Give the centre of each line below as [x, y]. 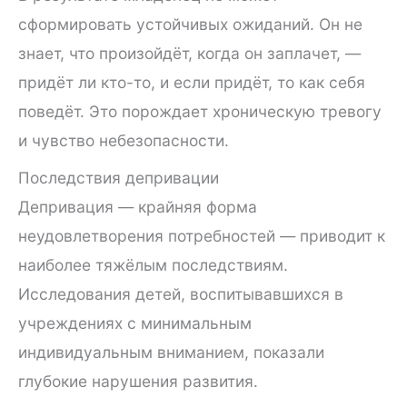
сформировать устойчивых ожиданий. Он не [190, 25]
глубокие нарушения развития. [138, 381]
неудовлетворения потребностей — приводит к [202, 235]
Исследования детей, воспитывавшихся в [181, 293]
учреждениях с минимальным [135, 323]
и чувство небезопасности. [124, 141]
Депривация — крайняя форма [138, 206]
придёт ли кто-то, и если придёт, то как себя [192, 83]
